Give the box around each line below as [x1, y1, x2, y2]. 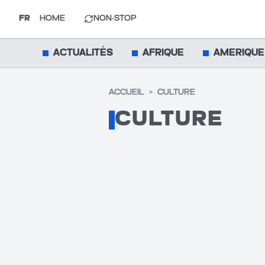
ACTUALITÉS [53, 49, 113, 58]
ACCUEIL [109, 88, 144, 97]
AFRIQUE [143, 49, 184, 58]
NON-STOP [93, 14, 137, 23]
